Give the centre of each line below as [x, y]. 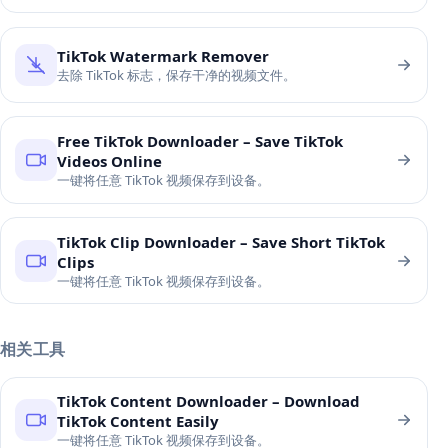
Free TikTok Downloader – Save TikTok [199, 140]
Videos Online [109, 160]
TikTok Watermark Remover [162, 55]
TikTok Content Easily [137, 421]
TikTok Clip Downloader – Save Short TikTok [220, 241]
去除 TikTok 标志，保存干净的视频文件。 [176, 74]
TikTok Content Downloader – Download [208, 401]
